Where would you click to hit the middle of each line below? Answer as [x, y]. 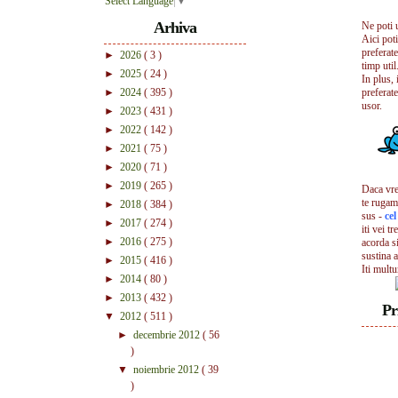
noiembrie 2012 [167, 369]
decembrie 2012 [168, 334]
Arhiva [175, 27]
